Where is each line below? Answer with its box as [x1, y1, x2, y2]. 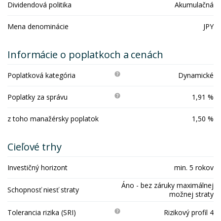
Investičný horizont [7, 162, 68, 172]
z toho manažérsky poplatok [7, 113, 99, 123]
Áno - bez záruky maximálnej [121, 181, 214, 190]
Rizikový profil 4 [164, 207, 214, 217]
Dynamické [178, 70, 214, 80]
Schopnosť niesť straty [7, 185, 79, 194]
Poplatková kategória [7, 70, 75, 80]
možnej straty [169, 189, 214, 199]
